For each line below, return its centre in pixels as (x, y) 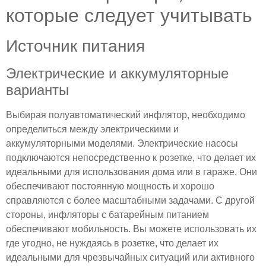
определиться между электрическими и (92, 129)
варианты (37, 90)
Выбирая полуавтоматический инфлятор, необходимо (126, 115)
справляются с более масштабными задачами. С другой (130, 200)
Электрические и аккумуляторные (117, 73)
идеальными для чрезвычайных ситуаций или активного (130, 257)
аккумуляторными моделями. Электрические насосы (122, 143)
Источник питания (75, 46)
